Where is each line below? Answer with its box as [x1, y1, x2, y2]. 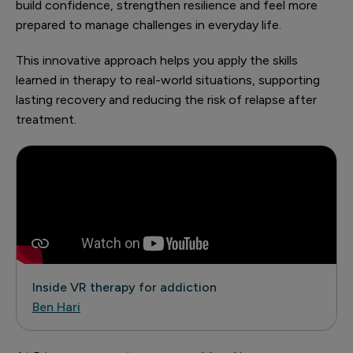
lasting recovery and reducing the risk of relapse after [16, 92, 317, 107]
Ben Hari [32, 299, 80, 314]
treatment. [16, 112, 76, 127]
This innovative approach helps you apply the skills [16, 53, 298, 68]
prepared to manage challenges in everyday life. [16, 17, 281, 32]
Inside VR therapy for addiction [32, 280, 217, 295]
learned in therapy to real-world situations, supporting [16, 72, 320, 87]
